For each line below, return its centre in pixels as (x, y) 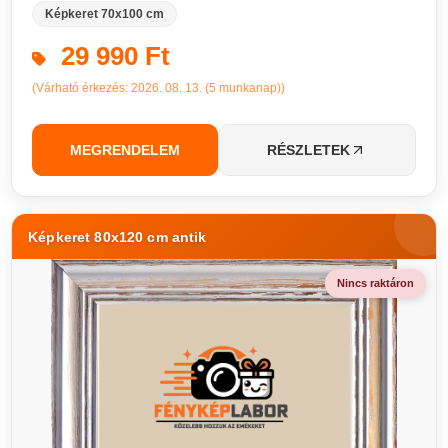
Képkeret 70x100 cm (105, 14)
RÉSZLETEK (309, 150)
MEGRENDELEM (125, 150)
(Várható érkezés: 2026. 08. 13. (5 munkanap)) (159, 88)
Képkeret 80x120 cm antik (117, 237)
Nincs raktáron (375, 283)
